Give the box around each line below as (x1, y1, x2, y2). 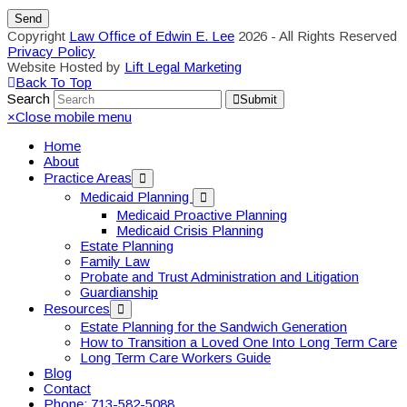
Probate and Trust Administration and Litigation (80, 269, 359, 285)
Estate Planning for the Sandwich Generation (80, 319, 347, 335)
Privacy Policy (7, 44, 95, 60)
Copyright (7, 28, 69, 45)
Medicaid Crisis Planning (116, 223, 263, 239)
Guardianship (80, 284, 158, 301)
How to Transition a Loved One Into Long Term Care (80, 334, 397, 351)
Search (7, 91, 50, 107)
